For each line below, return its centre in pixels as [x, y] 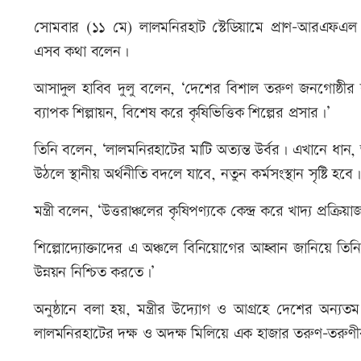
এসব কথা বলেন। [81, 52]
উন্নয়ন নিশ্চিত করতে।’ [95, 273]
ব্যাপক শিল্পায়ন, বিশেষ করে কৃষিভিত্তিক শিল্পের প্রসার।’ [182, 114]
